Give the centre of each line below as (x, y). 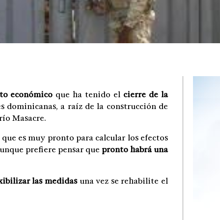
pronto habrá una (135, 150)
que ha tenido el (88, 95)
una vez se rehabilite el (123, 181)
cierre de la (146, 95)
